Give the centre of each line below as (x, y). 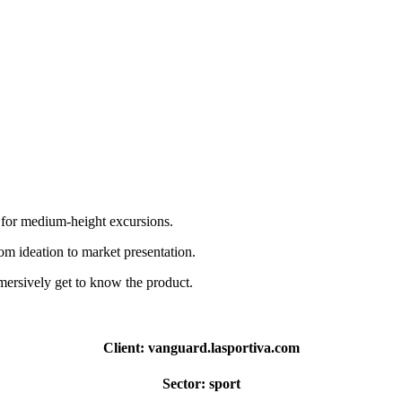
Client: (125, 348)
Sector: (185, 383)
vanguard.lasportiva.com (223, 348)
